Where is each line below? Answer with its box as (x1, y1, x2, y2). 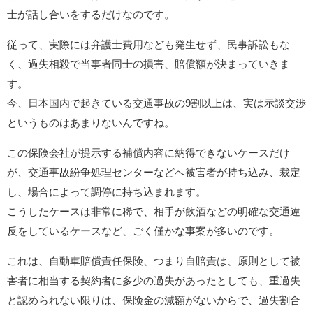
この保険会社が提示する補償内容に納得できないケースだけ (7, 147, 290, 159)
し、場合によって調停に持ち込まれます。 (7, 186, 206, 198)
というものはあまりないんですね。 (7, 117, 175, 129)
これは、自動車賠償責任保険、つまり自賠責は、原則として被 (7, 255, 300, 267)
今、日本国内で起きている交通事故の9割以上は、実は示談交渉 (7, 97, 306, 109)
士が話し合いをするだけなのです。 (7, 8, 175, 20)
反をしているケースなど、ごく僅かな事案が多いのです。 (7, 225, 279, 237)
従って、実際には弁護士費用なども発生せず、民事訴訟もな (7, 38, 290, 50)
